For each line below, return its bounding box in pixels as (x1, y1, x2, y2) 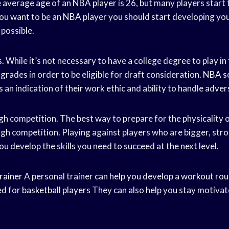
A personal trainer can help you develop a (22, 170, 181, 181)
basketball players (22, 184, 90, 195)
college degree (134, 55, 191, 66)
